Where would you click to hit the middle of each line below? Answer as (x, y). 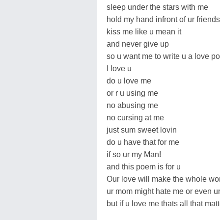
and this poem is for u (144, 166)
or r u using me (132, 93)
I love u (119, 68)
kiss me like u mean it (144, 31)
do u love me (129, 81)
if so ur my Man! (134, 154)
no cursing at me (135, 117)
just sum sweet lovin (142, 130)
